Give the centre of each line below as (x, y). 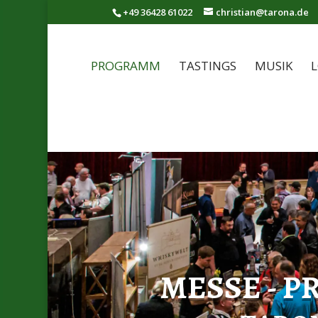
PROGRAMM (125, 66)
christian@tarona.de (262, 12)
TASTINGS (207, 66)
